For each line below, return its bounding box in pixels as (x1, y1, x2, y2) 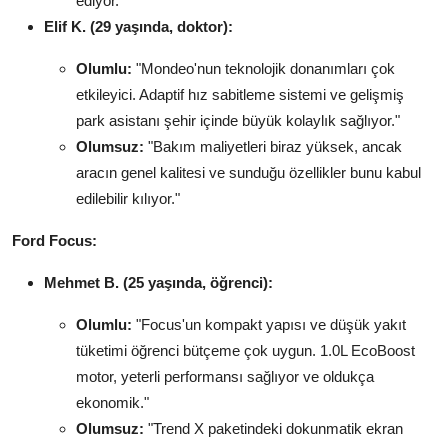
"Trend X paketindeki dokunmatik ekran (144, 420, 403, 438)
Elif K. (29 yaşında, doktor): (44, 18, 233, 36)
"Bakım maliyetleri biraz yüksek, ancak (144, 138, 402, 156)
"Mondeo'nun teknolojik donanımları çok (132, 60, 395, 78)
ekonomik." (76, 394, 149, 412)
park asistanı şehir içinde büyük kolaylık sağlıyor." (76, 112, 400, 130)
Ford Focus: (12, 232, 97, 250)
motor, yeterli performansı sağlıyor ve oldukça (76, 368, 374, 386)
